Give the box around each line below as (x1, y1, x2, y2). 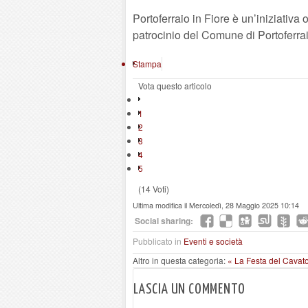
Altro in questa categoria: (133, 254, 225, 266)
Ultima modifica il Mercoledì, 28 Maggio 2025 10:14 (133, 200, 299, 210)
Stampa (133, 58, 162, 69)
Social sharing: (135, 214, 193, 227)
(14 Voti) (138, 183, 169, 195)
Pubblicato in (133, 235, 181, 247)
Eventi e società (184, 235, 243, 247)
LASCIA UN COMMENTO (133, 283, 245, 296)
